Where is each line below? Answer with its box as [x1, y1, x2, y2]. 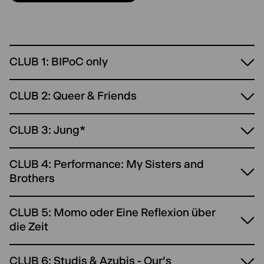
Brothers [9, 171, 55, 185]
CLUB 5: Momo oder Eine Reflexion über [9, 206, 216, 219]
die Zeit [9, 220, 48, 233]
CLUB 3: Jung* [9, 123, 85, 137]
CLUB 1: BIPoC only [9, 55, 108, 68]
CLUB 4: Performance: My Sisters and [9, 157, 204, 171]
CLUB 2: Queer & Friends [9, 89, 137, 103]
